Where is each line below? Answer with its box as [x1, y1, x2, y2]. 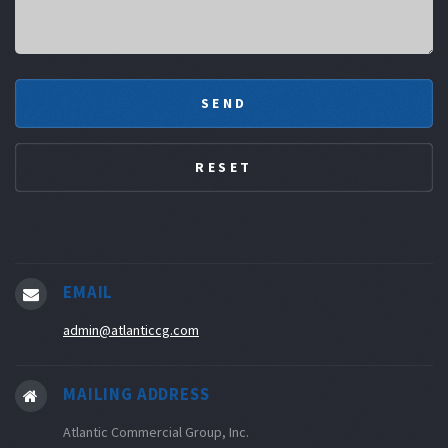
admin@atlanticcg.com [63, 321, 199, 340]
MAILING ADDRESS [63, 383, 210, 406]
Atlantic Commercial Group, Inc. [63, 422, 249, 441]
